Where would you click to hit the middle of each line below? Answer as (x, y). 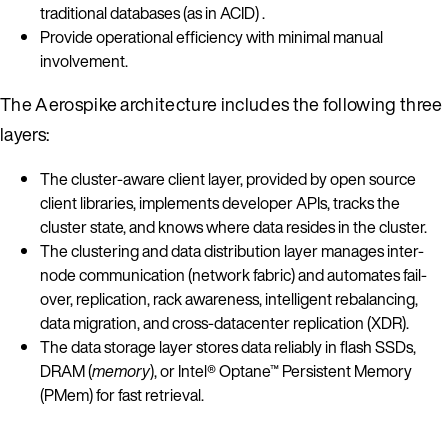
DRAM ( (66, 370)
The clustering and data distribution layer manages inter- (232, 250)
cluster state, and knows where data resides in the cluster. (233, 226)
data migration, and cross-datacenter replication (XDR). (224, 322)
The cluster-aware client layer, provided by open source (228, 178)
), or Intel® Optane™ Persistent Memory (281, 370)
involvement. (84, 60)
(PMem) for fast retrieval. (122, 394)
